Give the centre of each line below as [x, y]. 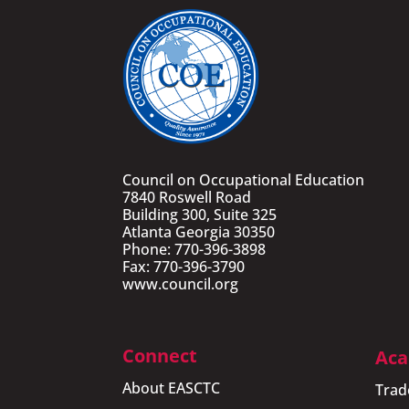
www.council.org [181, 283]
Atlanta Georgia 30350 [199, 231]
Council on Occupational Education [244, 179]
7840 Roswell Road [187, 197]
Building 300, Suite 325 [200, 214]
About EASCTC [172, 388]
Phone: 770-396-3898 [194, 249]
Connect [160, 356]
